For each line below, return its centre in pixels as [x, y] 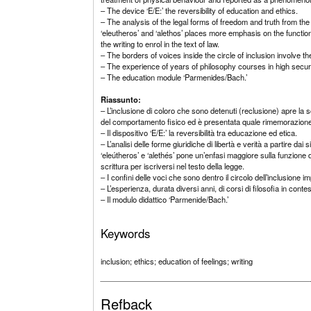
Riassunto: [121, 99]
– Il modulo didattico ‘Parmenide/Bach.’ [165, 199]
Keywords [126, 233]
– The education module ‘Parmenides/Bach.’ [174, 77]
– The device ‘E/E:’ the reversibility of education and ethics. [200, 10]
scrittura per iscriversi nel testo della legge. [173, 166]
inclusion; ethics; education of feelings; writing [177, 261]
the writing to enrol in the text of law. [160, 43]
